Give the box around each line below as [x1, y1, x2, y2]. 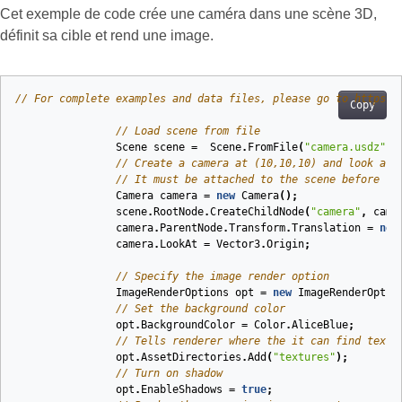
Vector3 [216, 238, 260, 251]
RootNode [153, 205, 204, 219]
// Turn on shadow [116, 367, 223, 380]
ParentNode [160, 222, 223, 235]
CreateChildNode [210, 205, 304, 219]
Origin [267, 238, 304, 251]
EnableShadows [141, 383, 223, 397]
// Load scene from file [116, 125, 260, 138]
